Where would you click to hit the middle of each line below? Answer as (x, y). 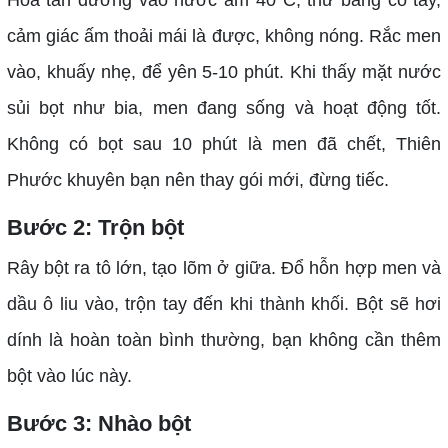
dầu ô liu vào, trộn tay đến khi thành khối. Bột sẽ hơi (224, 303)
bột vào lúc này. (69, 375)
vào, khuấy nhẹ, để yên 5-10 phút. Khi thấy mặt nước (224, 71)
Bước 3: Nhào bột (98, 423)
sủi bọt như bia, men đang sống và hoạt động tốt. (224, 107)
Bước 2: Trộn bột (95, 227)
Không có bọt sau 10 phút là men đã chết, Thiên (224, 143)
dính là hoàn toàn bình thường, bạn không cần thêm (224, 339)
